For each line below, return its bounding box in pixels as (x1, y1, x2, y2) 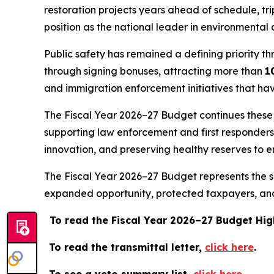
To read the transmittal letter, (49, 241, 205, 253)
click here (205, 241, 254, 253)
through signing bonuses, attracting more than (44, 65, 265, 77)
